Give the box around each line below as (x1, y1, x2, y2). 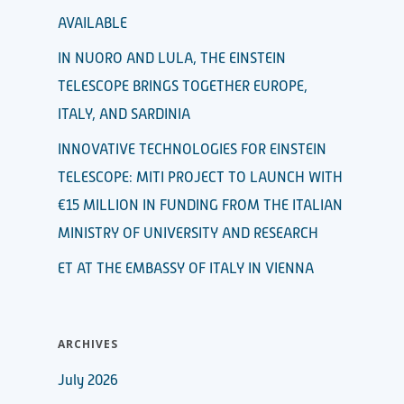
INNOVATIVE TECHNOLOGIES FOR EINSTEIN (58, 141, 326, 158)
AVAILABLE (58, 14, 127, 32)
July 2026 (58, 372, 118, 389)
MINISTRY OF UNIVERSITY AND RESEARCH (58, 225, 318, 242)
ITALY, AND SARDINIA (58, 106, 190, 123)
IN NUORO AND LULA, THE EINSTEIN (58, 50, 286, 67)
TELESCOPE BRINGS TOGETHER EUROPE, (58, 78, 308, 95)
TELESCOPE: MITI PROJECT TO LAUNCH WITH (58, 169, 343, 186)
